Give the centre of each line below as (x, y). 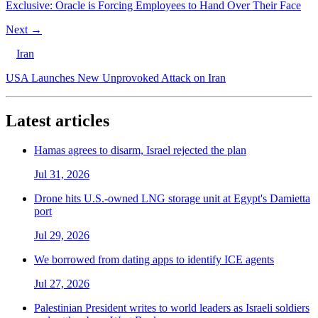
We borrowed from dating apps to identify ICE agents (154, 260)
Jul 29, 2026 (62, 236)
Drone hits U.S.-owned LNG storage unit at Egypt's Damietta (172, 199)
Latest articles (57, 120)
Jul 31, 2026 (62, 175)
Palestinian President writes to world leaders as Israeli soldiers (172, 308)
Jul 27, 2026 (62, 284)
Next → (24, 29)
